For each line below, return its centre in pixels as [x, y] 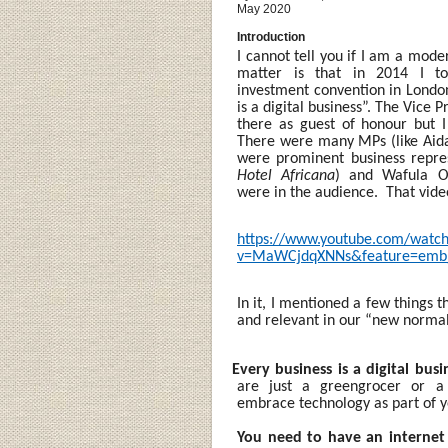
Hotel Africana [286, 176]
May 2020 [264, 9]
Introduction [271, 37]
